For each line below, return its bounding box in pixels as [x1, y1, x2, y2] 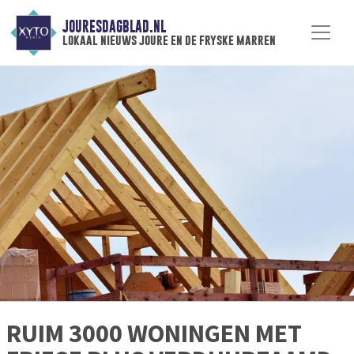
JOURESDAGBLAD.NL [62, 18, 166, 36]
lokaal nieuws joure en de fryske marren [62, 32, 276, 48]
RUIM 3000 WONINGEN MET [6, 318, 302, 350]
